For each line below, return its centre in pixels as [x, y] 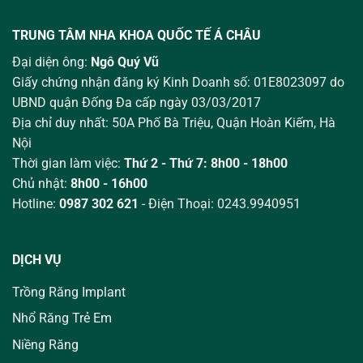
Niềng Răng [45, 345]
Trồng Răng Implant [69, 292]
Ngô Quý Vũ [125, 62]
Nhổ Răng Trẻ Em [62, 318]
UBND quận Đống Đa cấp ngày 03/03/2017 [137, 102]
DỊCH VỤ [37, 259]
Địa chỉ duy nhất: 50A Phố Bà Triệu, [114, 122]
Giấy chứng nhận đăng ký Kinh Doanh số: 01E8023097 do [178, 82]
